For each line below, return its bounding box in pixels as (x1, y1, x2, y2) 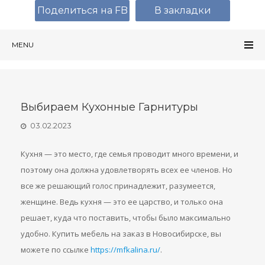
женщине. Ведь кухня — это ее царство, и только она (21, 196, 223, 207)
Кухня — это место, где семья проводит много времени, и (21, 148, 238, 159)
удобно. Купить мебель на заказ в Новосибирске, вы (21, 228, 221, 239)
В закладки (154, 5, 211, 16)
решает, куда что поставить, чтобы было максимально (21, 212, 231, 223)
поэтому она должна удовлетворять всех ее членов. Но (21, 164, 232, 175)
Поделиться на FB (37, 5, 128, 16)
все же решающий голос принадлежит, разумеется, (21, 180, 215, 191)
